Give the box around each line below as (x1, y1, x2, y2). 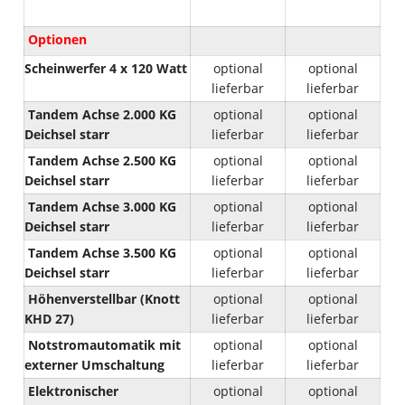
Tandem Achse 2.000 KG (24, 105, 177, 123)
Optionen (28, 30, 88, 48)
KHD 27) (24, 309, 75, 327)
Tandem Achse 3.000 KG (24, 197, 177, 215)
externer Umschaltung (24, 355, 165, 373)
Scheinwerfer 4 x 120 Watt (24, 59, 188, 77)
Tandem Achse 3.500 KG (24, 243, 177, 261)
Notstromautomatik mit (24, 335, 182, 353)
